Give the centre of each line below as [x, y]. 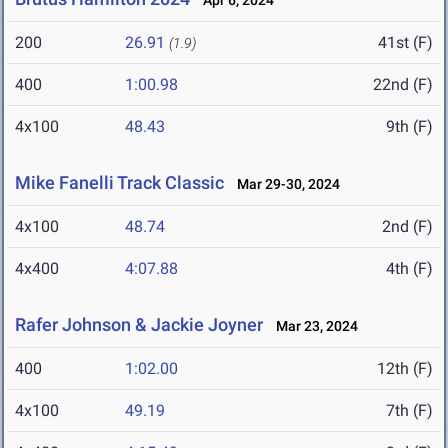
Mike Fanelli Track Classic [119, 183]
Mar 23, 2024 [312, 326]
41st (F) [405, 43]
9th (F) [409, 127]
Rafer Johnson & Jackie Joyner [139, 325]
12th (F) [405, 369]
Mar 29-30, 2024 [284, 184]
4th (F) [409, 269]
